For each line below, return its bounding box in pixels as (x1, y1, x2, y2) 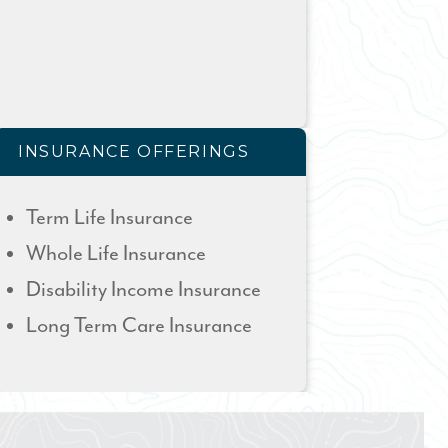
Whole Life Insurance (26, 242, 210, 266)
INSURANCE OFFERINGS (18, 142, 250, 161)
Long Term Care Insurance (26, 314, 252, 338)
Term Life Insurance (26, 206, 193, 230)
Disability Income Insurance (26, 278, 261, 302)
